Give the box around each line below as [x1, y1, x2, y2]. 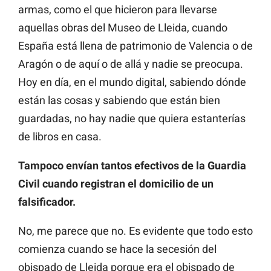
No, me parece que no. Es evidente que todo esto [18, 224, 253, 238]
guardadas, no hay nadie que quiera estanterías [18, 112, 246, 125]
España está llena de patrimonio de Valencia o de [18, 39, 253, 53]
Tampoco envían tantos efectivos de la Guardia [18, 159, 246, 172]
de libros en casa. [18, 130, 102, 143]
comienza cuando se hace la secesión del [18, 243, 217, 256]
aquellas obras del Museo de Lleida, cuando [18, 21, 227, 34]
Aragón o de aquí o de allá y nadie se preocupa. [18, 57, 243, 71]
